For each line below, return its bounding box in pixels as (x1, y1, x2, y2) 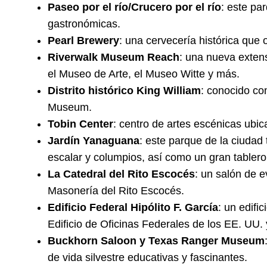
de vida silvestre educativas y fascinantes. (48, 252, 247, 264)
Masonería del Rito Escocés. (48, 185, 184, 197)
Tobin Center (48, 118, 113, 131)
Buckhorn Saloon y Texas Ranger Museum (48, 235, 265, 247)
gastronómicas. (48, 18, 120, 30)
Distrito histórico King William (48, 85, 201, 97)
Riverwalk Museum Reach (48, 51, 179, 64)
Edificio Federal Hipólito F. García (48, 201, 218, 214)
